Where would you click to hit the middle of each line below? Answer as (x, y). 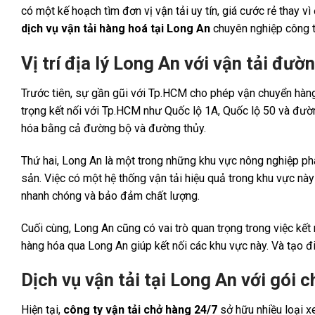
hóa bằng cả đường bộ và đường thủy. (114, 128)
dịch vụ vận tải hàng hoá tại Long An (116, 29)
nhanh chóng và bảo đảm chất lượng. (110, 195)
